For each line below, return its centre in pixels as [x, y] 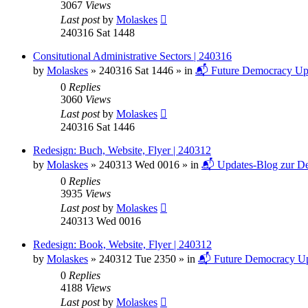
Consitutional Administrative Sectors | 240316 [132, 56]
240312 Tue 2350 [137, 258]
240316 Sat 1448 [98, 32]
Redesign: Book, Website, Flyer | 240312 [122, 244]
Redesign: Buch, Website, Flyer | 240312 [122, 150]
